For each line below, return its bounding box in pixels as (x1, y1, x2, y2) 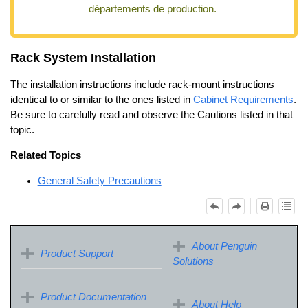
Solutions (172, 256, 214, 267)
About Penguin (191, 241, 257, 252)
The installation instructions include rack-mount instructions (10, 79, 274, 91)
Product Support (40, 248, 113, 260)
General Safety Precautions (37, 175, 162, 186)
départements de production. (89, 3, 217, 15)
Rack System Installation (10, 50, 156, 65)
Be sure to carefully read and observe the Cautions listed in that (10, 109, 293, 121)
